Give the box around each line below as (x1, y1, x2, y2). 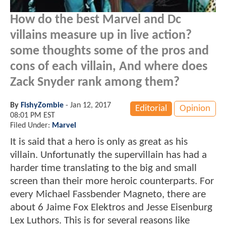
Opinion (180, 103, 210, 114)
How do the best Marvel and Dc (10, 13, 181, 26)
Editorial (135, 103, 167, 114)
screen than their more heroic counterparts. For (10, 176, 214, 187)
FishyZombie (21, 101, 64, 109)
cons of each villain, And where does (10, 60, 207, 73)
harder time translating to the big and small (10, 162, 197, 174)
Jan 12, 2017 (70, 101, 111, 109)
